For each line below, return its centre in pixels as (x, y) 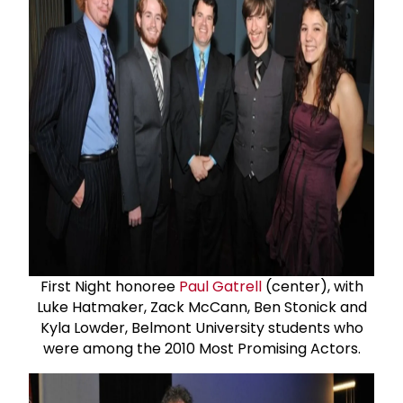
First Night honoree (109, 286)
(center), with (312, 286)
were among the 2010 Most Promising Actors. (201, 348)
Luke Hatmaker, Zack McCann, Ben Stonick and (201, 307)
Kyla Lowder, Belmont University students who (201, 327)
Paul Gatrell (220, 286)
